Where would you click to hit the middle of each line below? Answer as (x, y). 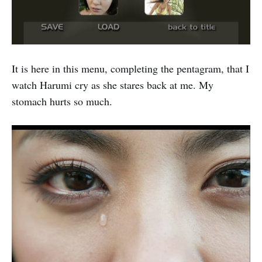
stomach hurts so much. (62, 101)
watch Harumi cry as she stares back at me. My (113, 85)
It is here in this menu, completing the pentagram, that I (130, 68)
